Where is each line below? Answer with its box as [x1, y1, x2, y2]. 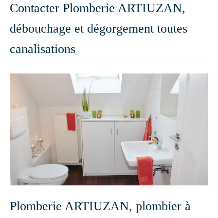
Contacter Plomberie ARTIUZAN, [10, 1, 185, 15]
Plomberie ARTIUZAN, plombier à [10, 199, 191, 213]
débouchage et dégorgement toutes [10, 21, 187, 36]
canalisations [10, 42, 75, 56]
